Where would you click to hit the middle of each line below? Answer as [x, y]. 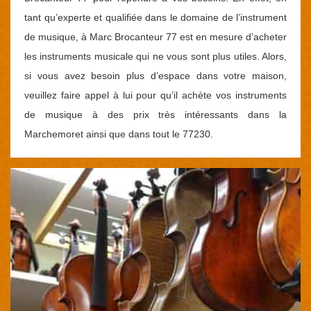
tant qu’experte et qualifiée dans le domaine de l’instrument [155, 17]
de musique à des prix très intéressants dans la [155, 114]
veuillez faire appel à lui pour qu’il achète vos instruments [155, 95]
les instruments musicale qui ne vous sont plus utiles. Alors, [155, 56]
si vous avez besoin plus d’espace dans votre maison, [155, 75]
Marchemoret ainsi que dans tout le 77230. [119, 134]
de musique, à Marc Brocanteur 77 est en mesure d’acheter [155, 36]
